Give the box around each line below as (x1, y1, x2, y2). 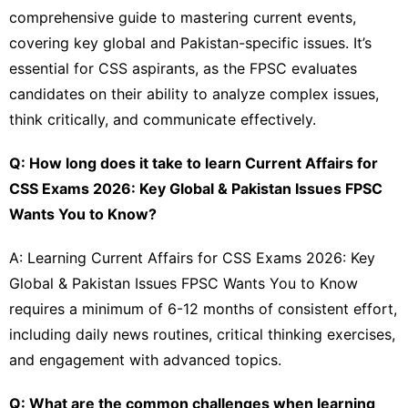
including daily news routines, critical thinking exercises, (9, 324, 395, 343)
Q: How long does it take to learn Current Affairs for (9, 153, 378, 172)
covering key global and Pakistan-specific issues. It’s (9, 33, 372, 52)
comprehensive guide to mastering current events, (9, 7, 356, 26)
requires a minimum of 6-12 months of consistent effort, (9, 299, 397, 318)
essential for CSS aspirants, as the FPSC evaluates (9, 58, 357, 77)
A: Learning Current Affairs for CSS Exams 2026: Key (9, 248, 375, 267)
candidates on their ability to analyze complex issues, (9, 84, 379, 103)
